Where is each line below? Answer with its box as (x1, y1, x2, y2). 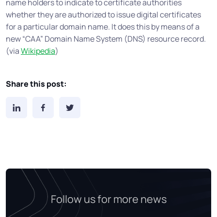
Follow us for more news (50, 192, 167, 207)
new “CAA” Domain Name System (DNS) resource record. (6, 33, 206, 45)
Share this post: (6, 78, 67, 90)
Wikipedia (21, 46, 55, 57)
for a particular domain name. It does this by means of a (6, 21, 200, 32)
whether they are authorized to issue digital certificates (6, 9, 201, 20)
